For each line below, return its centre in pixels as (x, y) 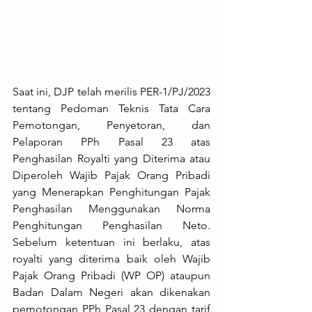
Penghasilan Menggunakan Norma (111, 209)
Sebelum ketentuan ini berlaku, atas (111, 242)
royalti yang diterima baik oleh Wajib (111, 259)
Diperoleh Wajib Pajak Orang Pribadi (111, 175)
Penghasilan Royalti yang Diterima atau (111, 159)
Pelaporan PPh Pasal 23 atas (111, 142)
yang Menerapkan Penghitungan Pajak (111, 192)
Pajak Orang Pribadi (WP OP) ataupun (111, 276)
